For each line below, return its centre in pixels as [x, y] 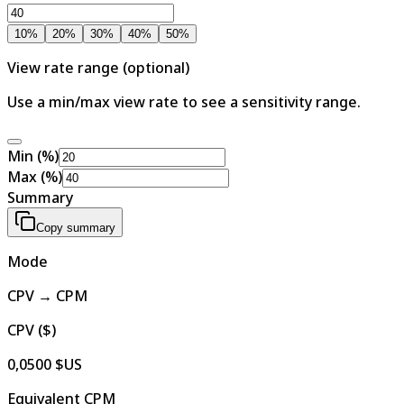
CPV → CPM [47, 295]
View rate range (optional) [98, 67]
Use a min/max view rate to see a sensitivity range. [184, 101]
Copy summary [76, 227]
